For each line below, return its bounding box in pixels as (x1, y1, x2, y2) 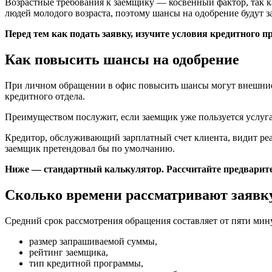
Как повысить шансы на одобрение (5, 52, 239, 68)
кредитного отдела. (5, 91, 85, 102)
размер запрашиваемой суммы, (29, 236, 157, 246)
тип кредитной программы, (29, 257, 143, 268)
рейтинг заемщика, (29, 246, 108, 257)
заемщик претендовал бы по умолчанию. (5, 143, 175, 154)
